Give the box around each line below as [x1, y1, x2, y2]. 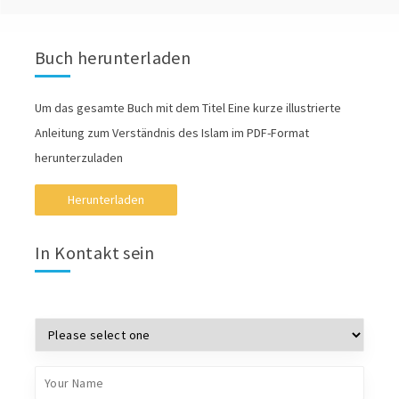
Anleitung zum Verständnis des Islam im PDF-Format [34, 125, 309, 142]
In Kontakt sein [34, 241, 154, 265]
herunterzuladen [34, 150, 123, 167]
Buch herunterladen [34, 46, 191, 69]
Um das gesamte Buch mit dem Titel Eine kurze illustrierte [34, 100, 341, 117]
